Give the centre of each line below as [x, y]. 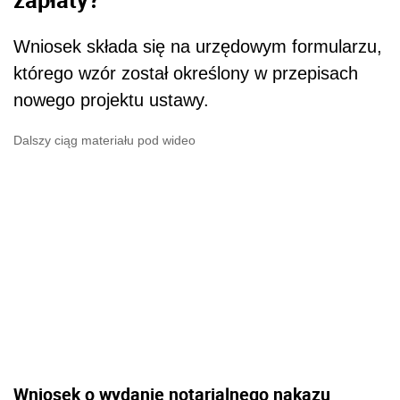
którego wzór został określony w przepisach [186, 73]
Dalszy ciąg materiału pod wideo [104, 140]
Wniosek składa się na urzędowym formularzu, [198, 46]
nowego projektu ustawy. [111, 100]
